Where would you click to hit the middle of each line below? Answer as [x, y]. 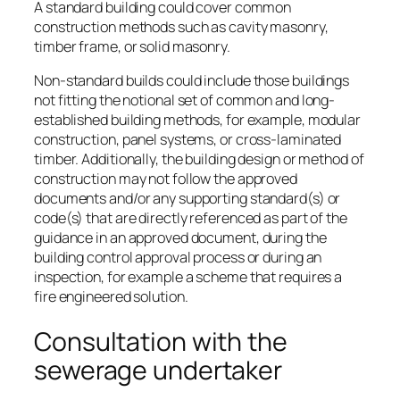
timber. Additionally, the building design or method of [199, 158]
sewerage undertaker [158, 370]
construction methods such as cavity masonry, [181, 26]
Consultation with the [161, 341]
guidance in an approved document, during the [180, 237]
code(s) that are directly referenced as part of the [191, 217]
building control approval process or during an [178, 257]
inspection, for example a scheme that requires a [188, 276]
